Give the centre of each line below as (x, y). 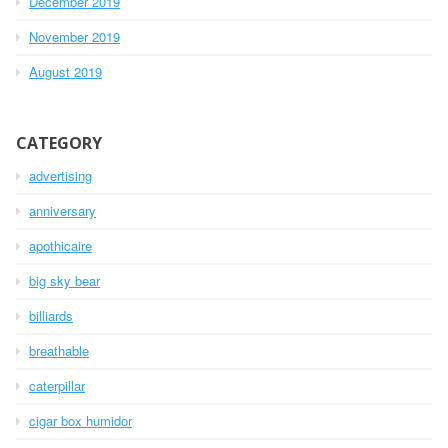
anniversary (62, 210)
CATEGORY (59, 143)
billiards (51, 315)
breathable (59, 350)
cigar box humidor (80, 420)
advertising (60, 175)
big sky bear (64, 280)
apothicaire (60, 245)
